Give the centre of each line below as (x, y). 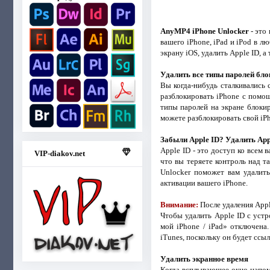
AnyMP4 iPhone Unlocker (205, 31)
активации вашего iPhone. (204, 183)
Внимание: (179, 204)
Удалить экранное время (204, 259)
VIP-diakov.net (60, 153)
